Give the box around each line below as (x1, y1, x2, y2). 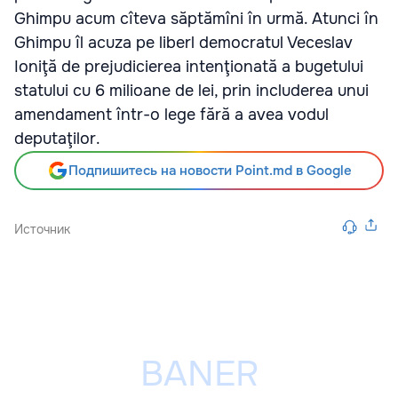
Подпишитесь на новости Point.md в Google (68, 161, 352, 179)
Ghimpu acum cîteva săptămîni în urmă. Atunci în (14, 8, 378, 28)
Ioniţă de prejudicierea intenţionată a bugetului (14, 56, 363, 76)
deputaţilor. (14, 128, 100, 148)
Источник (14, 220, 70, 237)
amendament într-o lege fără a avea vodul (14, 104, 329, 124)
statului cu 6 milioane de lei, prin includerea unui (14, 80, 369, 100)
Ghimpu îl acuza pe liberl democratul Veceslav (14, 32, 353, 52)
